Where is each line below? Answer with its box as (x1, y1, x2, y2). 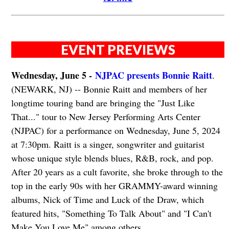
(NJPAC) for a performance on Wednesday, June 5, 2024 (11, 124, 220, 137)
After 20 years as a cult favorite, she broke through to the (11, 166, 223, 178)
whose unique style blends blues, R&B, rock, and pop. (11, 152, 214, 165)
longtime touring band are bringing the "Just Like (11, 97, 195, 109)
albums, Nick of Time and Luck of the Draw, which (11, 193, 204, 206)
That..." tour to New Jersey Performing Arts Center (11, 110, 200, 123)
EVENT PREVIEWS (60, 42, 175, 58)
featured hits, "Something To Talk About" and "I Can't (11, 207, 212, 220)
